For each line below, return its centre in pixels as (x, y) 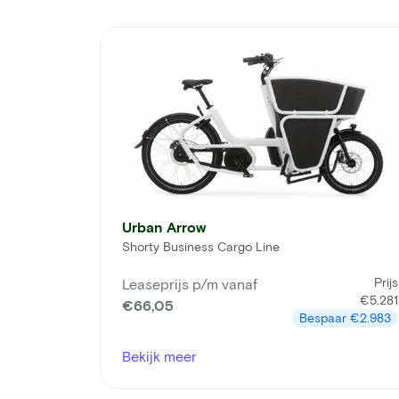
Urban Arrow (164, 227)
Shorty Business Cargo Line (201, 247)
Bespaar (325, 318)
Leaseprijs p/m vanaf (190, 284)
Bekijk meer (159, 356)
